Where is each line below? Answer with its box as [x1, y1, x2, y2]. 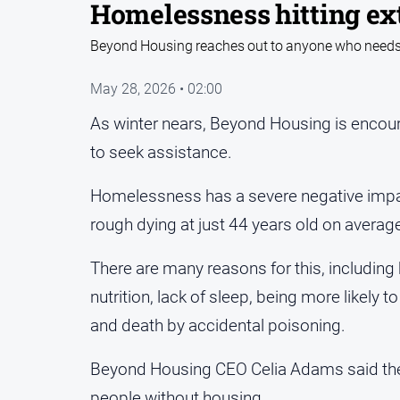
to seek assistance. [90, 142, 232, 163]
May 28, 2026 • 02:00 [90, 80, 222, 98]
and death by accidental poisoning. [90, 315, 346, 337]
